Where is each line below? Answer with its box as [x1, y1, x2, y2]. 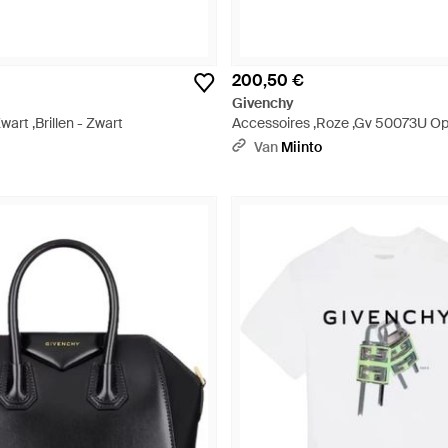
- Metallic [232, 134, 291, 152]
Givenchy [232, 94, 294, 112]
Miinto [281, 138, 322, 156]
